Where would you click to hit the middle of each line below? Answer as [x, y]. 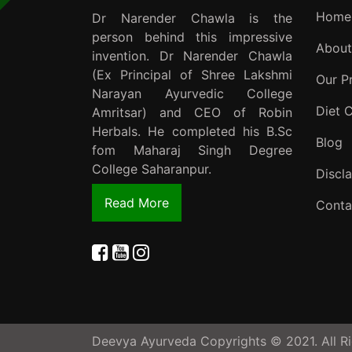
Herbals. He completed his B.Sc [192, 131]
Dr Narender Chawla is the [192, 18]
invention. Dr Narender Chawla [192, 56]
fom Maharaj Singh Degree [192, 150]
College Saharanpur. [152, 169]
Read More [137, 203]
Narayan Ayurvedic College [192, 93]
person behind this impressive [192, 37]
